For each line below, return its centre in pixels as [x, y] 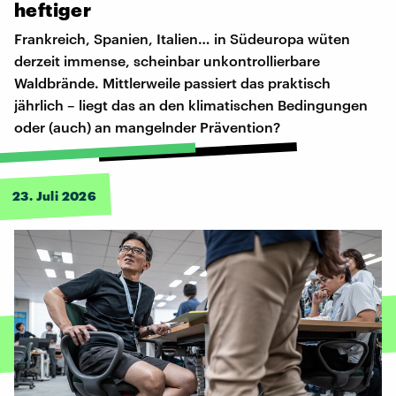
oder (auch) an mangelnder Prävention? [147, 127]
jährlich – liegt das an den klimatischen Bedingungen [191, 105]
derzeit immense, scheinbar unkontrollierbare [167, 61]
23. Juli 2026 [55, 196]
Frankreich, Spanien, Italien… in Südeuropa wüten [182, 39]
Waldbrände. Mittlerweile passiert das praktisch [172, 83]
